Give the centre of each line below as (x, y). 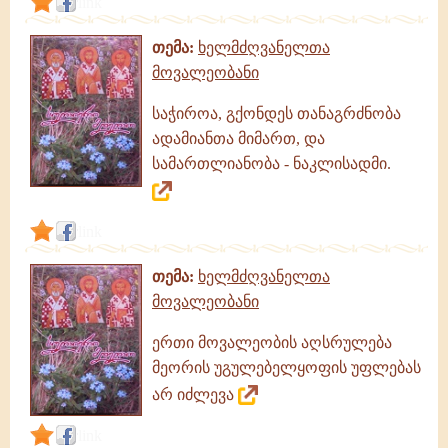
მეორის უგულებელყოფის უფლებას (286, 367)
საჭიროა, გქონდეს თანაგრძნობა (276, 113)
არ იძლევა (195, 394)
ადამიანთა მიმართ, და (238, 138)
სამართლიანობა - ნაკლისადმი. (271, 163)
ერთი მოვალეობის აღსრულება (272, 342)
